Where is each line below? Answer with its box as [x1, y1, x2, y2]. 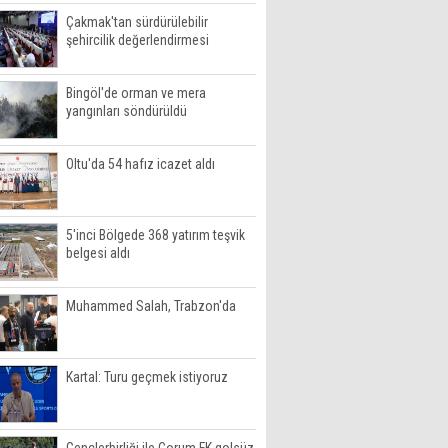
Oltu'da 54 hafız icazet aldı [66, 156, 215, 172]
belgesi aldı [66, 245, 130, 261]
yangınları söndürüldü [66, 103, 187, 119]
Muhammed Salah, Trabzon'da [66, 298, 236, 314]
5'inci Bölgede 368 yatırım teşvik [66, 227, 245, 243]
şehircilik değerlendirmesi [66, 32, 209, 48]
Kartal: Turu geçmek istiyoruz [66, 369, 228, 385]
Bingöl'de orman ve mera [66, 85, 206, 101]
